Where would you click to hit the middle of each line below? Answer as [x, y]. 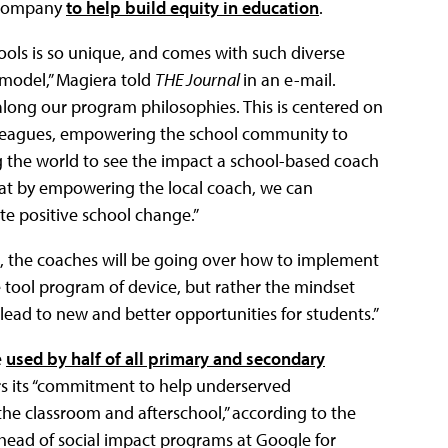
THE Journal [199, 79]
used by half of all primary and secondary [165, 358]
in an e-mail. [289, 79]
